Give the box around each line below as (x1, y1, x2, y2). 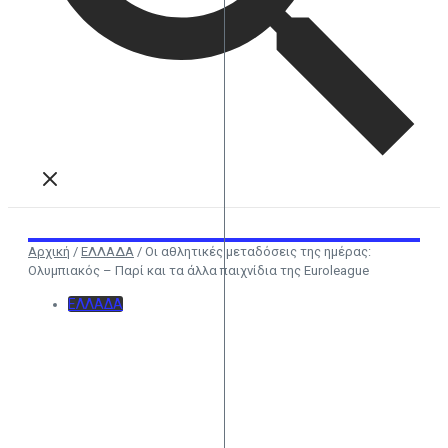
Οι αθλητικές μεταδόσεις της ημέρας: (145, 244, 371, 259)
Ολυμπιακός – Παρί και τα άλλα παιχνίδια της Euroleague (28, 263, 369, 278)
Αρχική (28, 244, 70, 259)
